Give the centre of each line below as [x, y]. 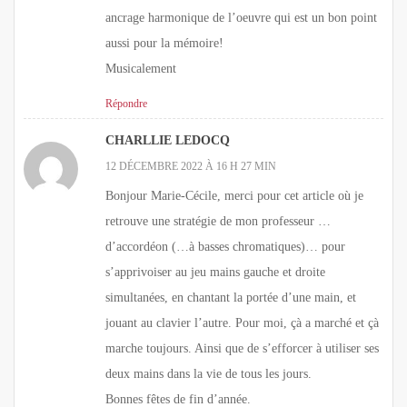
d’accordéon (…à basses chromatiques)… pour [225, 246]
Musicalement [141, 68]
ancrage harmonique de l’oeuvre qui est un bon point [241, 17]
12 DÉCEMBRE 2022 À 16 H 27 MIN [191, 166]
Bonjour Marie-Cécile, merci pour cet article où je [234, 195]
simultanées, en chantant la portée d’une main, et [231, 297]
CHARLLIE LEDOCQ [168, 140]
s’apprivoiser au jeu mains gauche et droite [215, 272]
